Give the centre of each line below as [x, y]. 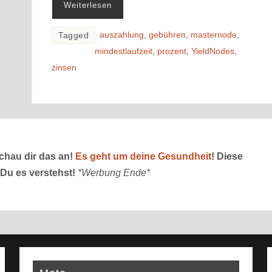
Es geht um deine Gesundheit [143, 157]
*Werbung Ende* [114, 173]
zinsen [64, 67]
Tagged [74, 35]
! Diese [227, 157]
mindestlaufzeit [124, 51]
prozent [172, 51]
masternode [214, 35]
